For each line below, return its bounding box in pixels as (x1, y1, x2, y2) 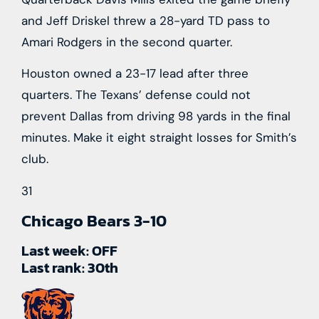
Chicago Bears (21, 209, 134, 233)
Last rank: (21, 257, 88, 278)
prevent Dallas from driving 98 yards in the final (21, 108, 291, 125)
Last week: (21, 240, 92, 261)
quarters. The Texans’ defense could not (21, 87, 251, 103)
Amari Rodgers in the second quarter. (21, 33, 232, 50)
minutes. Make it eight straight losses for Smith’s (21, 130, 297, 146)
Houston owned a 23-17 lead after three (21, 66, 249, 82)
